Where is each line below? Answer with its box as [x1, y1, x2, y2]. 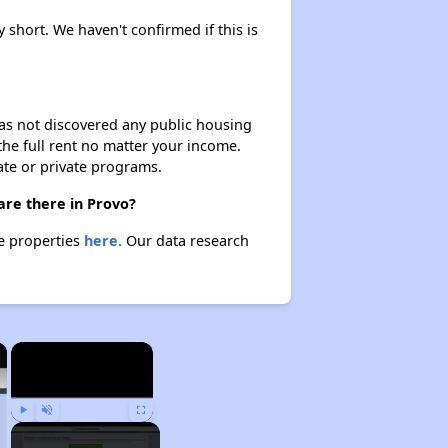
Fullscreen [141, 426, 180, 436]
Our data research [121, 231, 249, 250]
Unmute [46, 426, 77, 436]
